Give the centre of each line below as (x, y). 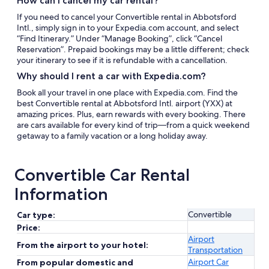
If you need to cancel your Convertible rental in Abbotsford (127, 17)
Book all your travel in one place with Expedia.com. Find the (127, 92)
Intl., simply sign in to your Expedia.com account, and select (128, 28)
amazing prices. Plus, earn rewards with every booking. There (131, 114)
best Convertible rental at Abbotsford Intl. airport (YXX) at (125, 103)
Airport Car (208, 262)
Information (61, 194)
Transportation (215, 250)
